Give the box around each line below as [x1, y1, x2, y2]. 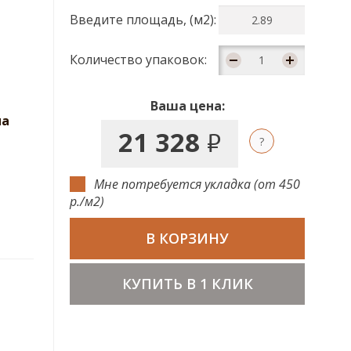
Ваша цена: [150, 96, 225, 114]
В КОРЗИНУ [146, 229, 229, 248]
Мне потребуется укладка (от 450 [91, 175, 300, 193]
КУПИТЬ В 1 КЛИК [121, 274, 253, 294]
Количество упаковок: [70, 50, 207, 68]
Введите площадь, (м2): [70, 10, 216, 28]
